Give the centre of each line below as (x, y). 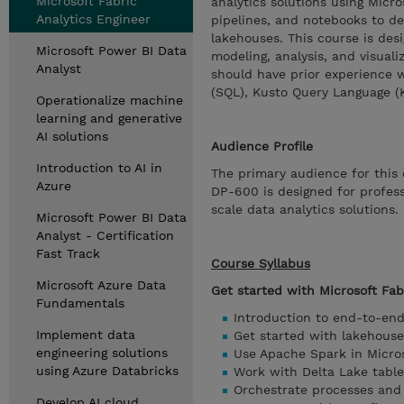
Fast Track (68, 253)
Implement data (86, 335)
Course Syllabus (261, 263)
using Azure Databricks (107, 371)
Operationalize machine (110, 100)
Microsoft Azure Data (101, 285)
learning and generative (109, 118)
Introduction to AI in (99, 168)
